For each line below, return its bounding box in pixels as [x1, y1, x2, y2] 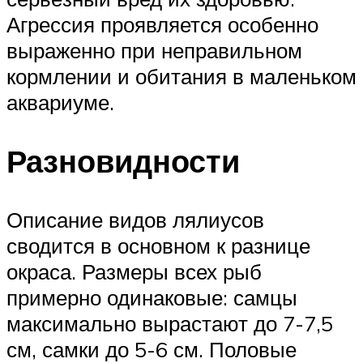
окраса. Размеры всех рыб [6, 258, 262, 284]
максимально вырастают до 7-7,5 [6, 310, 333, 336]
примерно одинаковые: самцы [6, 284, 297, 310]
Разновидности [6, 140, 240, 181]
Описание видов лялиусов [6, 206, 264, 233]
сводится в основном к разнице [6, 232, 310, 258]
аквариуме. [6, 88, 114, 115]
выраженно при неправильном [6, 36, 302, 63]
